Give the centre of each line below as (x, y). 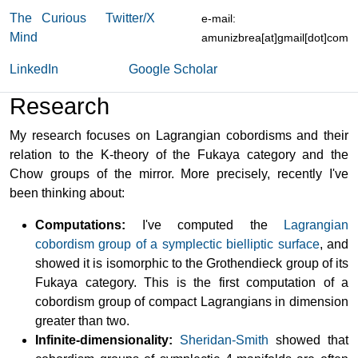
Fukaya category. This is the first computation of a (192, 282)
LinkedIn (34, 69)
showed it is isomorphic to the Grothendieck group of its (192, 263)
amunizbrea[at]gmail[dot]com (275, 37)
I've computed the (205, 225)
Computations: (80, 225)
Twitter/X (130, 18)
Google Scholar (173, 69)
